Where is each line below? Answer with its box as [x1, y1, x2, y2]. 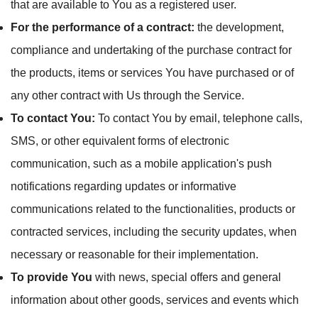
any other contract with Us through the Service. [11, 89, 244, 102]
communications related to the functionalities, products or [11, 203, 295, 215]
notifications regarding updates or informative [11, 180, 236, 192]
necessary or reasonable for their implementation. [11, 248, 258, 261]
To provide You [11, 271, 92, 283]
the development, [194, 21, 284, 33]
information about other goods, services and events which [11, 294, 299, 306]
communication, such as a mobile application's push [11, 158, 272, 170]
